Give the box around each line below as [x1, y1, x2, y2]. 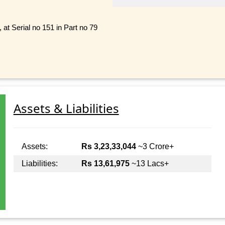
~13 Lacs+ [129, 159, 169, 168]
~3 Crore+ [136, 142, 174, 151]
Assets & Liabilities [13, 100, 119, 117]
